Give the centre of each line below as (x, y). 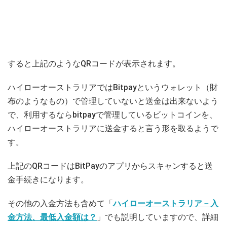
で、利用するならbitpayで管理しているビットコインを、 (112, 115)
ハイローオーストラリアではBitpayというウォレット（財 (113, 87)
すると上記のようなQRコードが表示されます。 (94, 64)
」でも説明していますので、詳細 (158, 217)
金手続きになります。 (48, 180)
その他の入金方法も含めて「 (60, 203)
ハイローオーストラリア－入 (166, 203)
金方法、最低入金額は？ (52, 217)
